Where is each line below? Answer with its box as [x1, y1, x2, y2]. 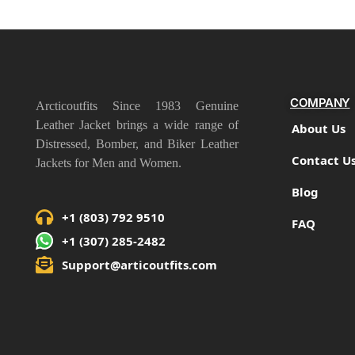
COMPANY [290, 94, 350, 110]
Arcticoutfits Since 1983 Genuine [36, 98, 239, 113]
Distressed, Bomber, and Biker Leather [36, 136, 239, 151]
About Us [292, 120, 345, 136]
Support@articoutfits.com [61, 256, 217, 273]
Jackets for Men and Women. [36, 155, 181, 170]
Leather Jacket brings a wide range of [36, 117, 239, 132]
